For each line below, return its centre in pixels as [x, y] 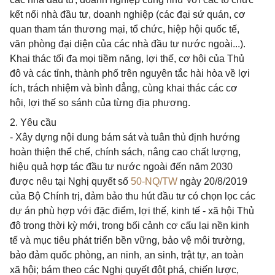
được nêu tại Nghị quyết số [70, 181]
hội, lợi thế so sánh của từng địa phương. [100, 103]
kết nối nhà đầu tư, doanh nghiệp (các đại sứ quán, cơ [128, 14]
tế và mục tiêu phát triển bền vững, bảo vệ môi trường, [127, 240]
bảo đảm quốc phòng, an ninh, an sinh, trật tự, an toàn [127, 255]
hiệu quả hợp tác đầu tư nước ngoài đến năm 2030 [121, 167]
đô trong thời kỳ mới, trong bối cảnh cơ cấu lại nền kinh [130, 226]
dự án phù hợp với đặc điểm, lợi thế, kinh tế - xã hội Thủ [132, 211]
